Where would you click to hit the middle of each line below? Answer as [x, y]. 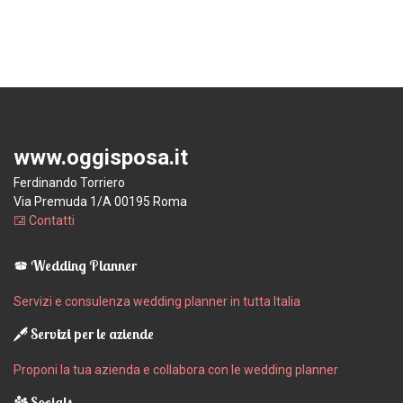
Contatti [50, 220]
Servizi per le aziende [91, 333]
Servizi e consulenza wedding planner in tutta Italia [157, 301]
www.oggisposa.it [101, 157]
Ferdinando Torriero [69, 182]
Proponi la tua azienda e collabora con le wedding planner [176, 369]
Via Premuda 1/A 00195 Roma [100, 201]
